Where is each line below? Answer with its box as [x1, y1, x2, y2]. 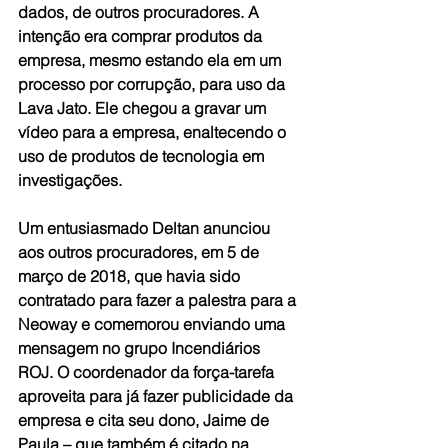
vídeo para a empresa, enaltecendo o [18, 122, 290, 143]
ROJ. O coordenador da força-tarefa [18, 362, 278, 383]
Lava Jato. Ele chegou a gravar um [18, 98, 270, 119]
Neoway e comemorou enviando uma [18, 314, 289, 335]
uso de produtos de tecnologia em [18, 146, 268, 167]
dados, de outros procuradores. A [18, 2, 263, 23]
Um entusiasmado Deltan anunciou [18, 218, 274, 239]
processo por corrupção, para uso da [18, 74, 289, 95]
